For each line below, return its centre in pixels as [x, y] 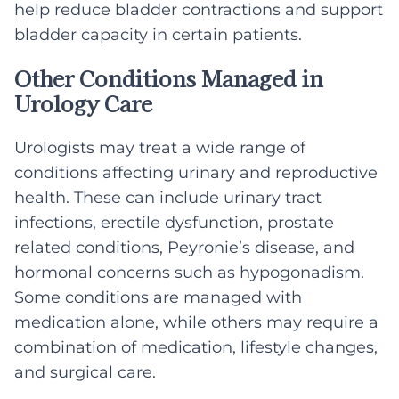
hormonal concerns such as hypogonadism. [189, 272]
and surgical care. [85, 372]
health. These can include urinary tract [168, 197]
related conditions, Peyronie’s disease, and [184, 247]
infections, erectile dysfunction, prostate [174, 222]
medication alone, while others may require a [196, 322]
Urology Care [83, 103]
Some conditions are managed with [158, 297]
